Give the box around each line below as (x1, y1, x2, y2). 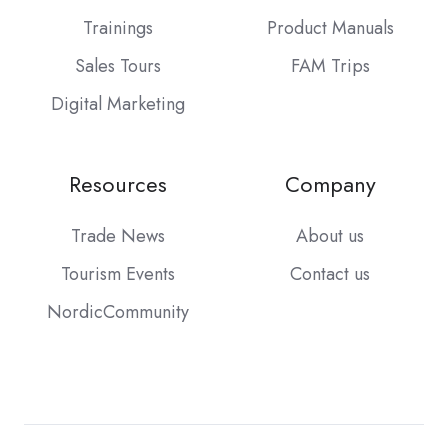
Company (284, 169, 376, 201)
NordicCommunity (47, 299, 189, 326)
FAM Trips (290, 53, 370, 80)
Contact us (290, 261, 370, 288)
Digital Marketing (51, 91, 185, 118)
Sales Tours (75, 53, 161, 80)
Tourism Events (61, 261, 175, 288)
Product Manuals (266, 15, 394, 42)
